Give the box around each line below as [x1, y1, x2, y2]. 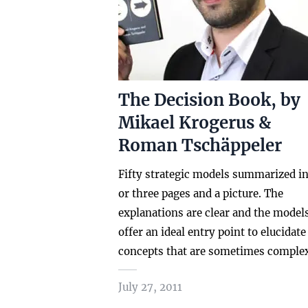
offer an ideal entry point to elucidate [118, 225, 306, 239]
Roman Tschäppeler [118, 135, 282, 156]
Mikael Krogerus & [118, 112, 271, 133]
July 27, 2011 [118, 280, 182, 294]
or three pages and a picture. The [118, 187, 283, 200]
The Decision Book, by [118, 89, 300, 111]
